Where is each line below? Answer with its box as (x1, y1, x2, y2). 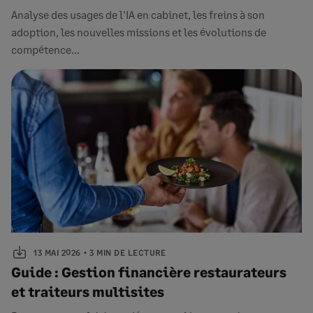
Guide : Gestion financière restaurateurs (11, 263, 286, 280)
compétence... (11, 43, 80, 56)
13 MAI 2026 (34, 247, 81, 258)
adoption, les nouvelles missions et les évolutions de (11, 25, 266, 38)
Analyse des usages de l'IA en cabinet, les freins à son (11, 8, 265, 21)
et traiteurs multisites (11, 283, 164, 300)
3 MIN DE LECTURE (89, 247, 166, 258)
